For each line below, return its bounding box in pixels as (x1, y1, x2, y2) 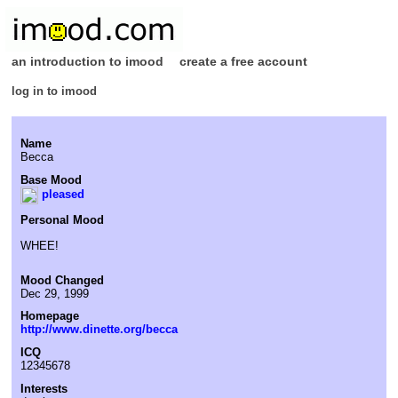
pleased (38, 187, 84, 202)
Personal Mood (20, 213, 104, 227)
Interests (20, 381, 68, 395)
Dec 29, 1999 (20, 286, 89, 300)
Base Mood (20, 172, 82, 187)
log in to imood (12, 84, 97, 98)
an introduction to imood (12, 54, 163, 68)
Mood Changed (20, 273, 104, 287)
